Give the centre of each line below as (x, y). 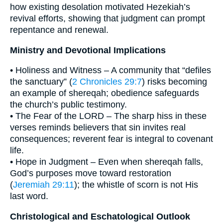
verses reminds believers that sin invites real (98, 128)
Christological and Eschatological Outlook (100, 216)
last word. (29, 196)
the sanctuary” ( (41, 82)
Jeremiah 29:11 (44, 185)
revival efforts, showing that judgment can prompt (108, 19)
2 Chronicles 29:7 (107, 82)
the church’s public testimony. (68, 105)
